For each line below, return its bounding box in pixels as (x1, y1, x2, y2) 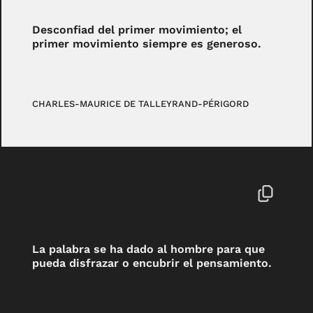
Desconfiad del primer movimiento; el (32, 23, 242, 37)
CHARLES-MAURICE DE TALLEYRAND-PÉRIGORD (32, 98, 249, 109)
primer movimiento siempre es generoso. (32, 37, 262, 51)
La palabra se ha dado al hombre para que (32, 242, 265, 256)
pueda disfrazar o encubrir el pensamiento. (32, 256, 272, 270)
